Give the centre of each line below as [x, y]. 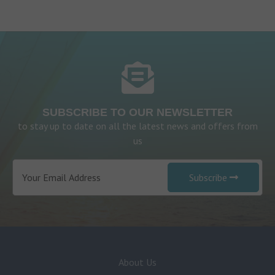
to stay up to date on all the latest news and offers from [137, 126]
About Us [137, 262]
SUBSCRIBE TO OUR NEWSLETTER [137, 113]
